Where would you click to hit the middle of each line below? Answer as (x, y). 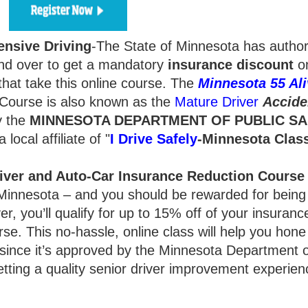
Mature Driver (217, 102)
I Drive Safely (154, 139)
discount (265, 65)
